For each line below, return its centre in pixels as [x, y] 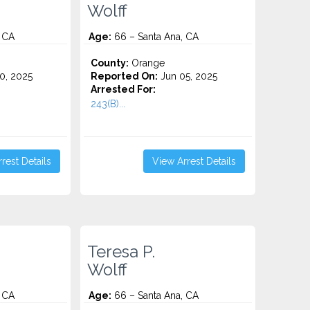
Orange [147, 63]
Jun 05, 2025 [188, 76]
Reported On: [125, 76]
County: [110, 63]
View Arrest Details [194, 161]
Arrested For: [124, 89]
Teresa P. [121, 252]
